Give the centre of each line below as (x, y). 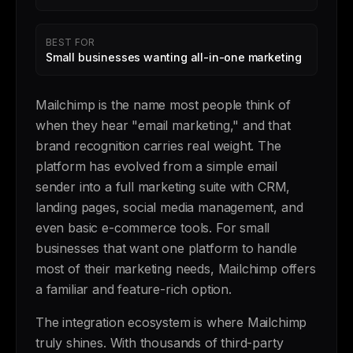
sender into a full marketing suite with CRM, (163, 187)
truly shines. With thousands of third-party (160, 343)
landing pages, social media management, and (169, 207)
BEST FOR (71, 42)
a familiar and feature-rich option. (134, 289)
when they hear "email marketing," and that (163, 125)
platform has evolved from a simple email (156, 166)
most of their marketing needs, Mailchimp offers (176, 269)
